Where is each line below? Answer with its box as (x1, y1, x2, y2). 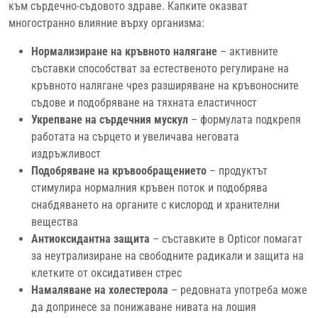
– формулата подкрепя (188, 112, 301, 126)
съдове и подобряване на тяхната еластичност (31, 95, 257, 109)
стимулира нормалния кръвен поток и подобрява (31, 180, 268, 194)
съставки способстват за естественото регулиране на (31, 61, 289, 75)
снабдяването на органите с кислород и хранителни (31, 197, 280, 212)
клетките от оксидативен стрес (31, 265, 182, 280)
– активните (217, 44, 278, 58)
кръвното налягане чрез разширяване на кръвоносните (31, 78, 299, 92)
